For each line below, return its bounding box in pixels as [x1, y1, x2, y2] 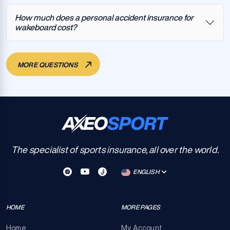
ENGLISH [133, 168, 161, 175]
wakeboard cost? [15, 23, 76, 31]
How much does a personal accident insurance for [15, 13, 194, 22]
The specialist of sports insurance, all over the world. [11, 145, 219, 154]
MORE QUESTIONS [17, 62, 79, 68]
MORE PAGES [121, 204, 160, 210]
